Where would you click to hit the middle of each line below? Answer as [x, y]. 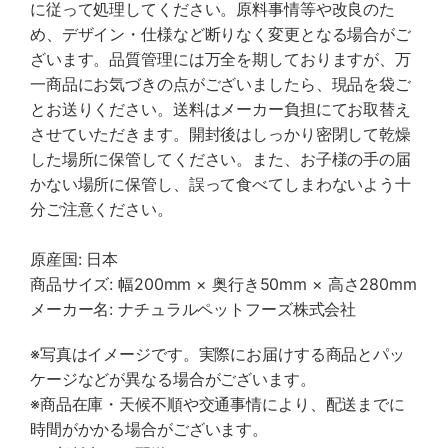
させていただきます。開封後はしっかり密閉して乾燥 [220, 134]
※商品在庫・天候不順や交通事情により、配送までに [217, 404]
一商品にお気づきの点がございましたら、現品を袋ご [220, 84]
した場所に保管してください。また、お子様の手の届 [220, 159]
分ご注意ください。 [101, 209]
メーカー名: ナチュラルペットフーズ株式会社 [193, 309]
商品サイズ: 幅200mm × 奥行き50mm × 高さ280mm [223, 284]
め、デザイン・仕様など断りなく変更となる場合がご [220, 34]
